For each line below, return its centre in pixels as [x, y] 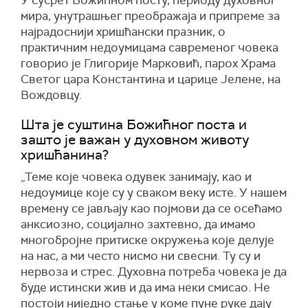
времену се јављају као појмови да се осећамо [152, 208]
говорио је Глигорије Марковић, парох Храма [148, 63]
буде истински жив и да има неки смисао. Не [145, 287]
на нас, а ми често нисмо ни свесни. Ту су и [141, 256]
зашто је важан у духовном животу [135, 140]
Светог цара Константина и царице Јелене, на [151, 79]
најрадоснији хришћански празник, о [123, 32]
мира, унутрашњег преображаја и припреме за [150, 16]
